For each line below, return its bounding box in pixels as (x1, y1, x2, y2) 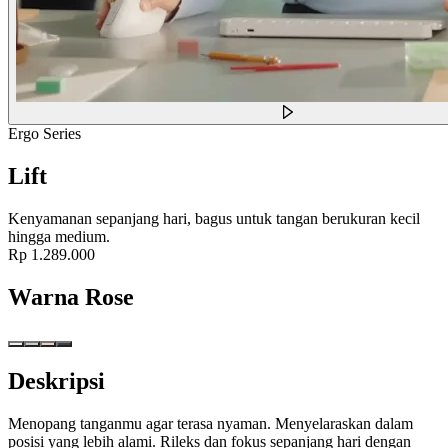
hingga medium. (8, 227, 110, 245)
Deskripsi (8, 368, 105, 395)
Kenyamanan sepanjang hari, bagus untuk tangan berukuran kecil (8, 209, 420, 227)
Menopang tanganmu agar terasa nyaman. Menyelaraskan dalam (8, 415, 413, 433)
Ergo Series (8, 124, 81, 142)
